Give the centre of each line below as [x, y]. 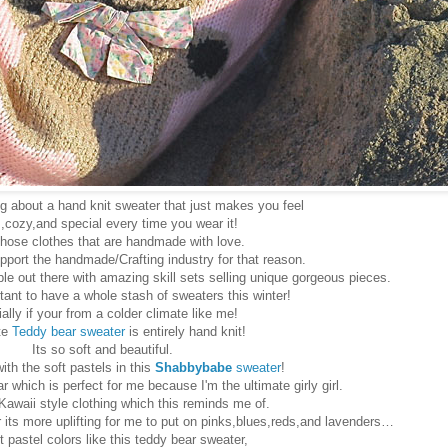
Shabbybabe [193, 368]
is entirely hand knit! [187, 332]
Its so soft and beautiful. [102, 350]
